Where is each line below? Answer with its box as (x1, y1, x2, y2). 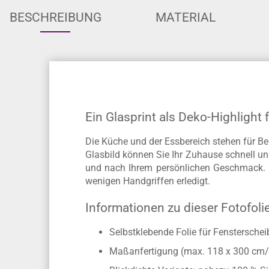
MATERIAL (155, 41, 216, 56)
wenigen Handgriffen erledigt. (85, 207, 211, 219)
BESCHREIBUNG (9, 41, 101, 56)
